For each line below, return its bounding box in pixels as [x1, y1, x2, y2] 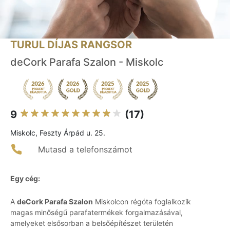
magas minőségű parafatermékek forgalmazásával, [10, 208, 183, 217]
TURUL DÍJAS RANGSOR [10, 39, 132, 51]
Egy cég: [10, 174, 40, 183]
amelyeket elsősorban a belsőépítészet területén [10, 219, 173, 228]
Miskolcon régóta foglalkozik [93, 197, 191, 206]
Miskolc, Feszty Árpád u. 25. [10, 128, 105, 138]
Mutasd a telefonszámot [38, 144, 132, 155]
